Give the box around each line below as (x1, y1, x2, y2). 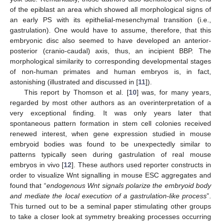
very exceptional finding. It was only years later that (10, 109, 211, 117)
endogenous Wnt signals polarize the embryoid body (46, 182, 211, 190)
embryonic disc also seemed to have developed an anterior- (10, 37, 211, 45)
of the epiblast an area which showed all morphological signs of (10, 5, 211, 14)
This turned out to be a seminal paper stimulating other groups (10, 202, 211, 211)
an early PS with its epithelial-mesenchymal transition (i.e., (10, 16, 211, 24)
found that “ (10, 182, 46, 190)
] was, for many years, (136, 88, 212, 97)
